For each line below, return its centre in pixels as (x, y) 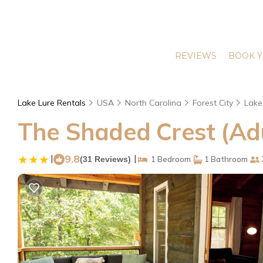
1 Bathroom (225, 159)
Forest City (213, 103)
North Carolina (153, 103)
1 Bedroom (169, 159)
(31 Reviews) (105, 159)
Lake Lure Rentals (53, 103)
